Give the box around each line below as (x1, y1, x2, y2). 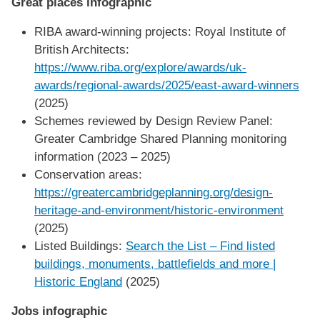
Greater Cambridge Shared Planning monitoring (34, 131, 286, 146)
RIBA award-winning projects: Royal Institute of (34, 24, 286, 39)
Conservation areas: (34, 166, 142, 181)
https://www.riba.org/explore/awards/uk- (34, 59, 246, 74)
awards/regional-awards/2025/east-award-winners (34, 77, 299, 92)
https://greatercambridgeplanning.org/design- (34, 184, 273, 199)
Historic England (34, 274, 122, 289)
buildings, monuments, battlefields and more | (34, 256, 276, 271)
